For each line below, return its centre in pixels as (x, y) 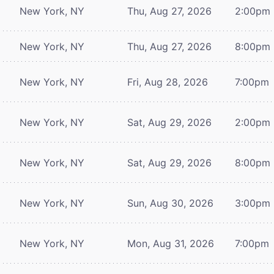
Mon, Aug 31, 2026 (171, 243)
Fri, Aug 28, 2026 (168, 82)
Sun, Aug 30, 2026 (170, 203)
